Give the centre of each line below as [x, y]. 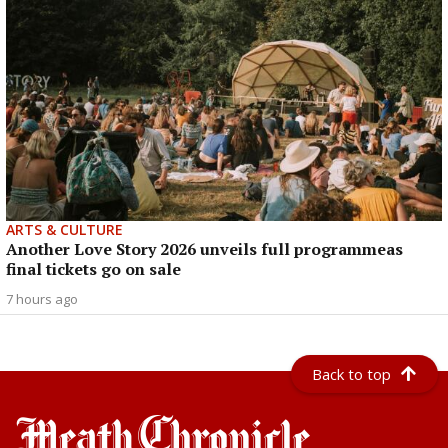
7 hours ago [42, 299]
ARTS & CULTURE [64, 230]
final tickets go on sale [93, 269]
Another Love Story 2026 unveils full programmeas [204, 249]
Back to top [352, 374]
